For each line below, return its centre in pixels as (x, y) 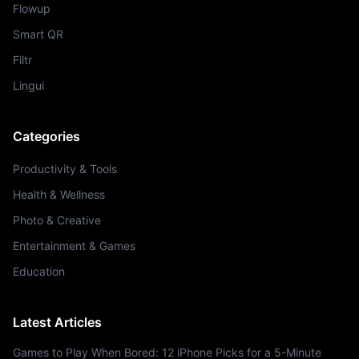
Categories (46, 136)
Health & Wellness (59, 194)
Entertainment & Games (74, 246)
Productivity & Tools (65, 169)
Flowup (32, 8)
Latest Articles (57, 322)
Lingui (28, 85)
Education (39, 271)
